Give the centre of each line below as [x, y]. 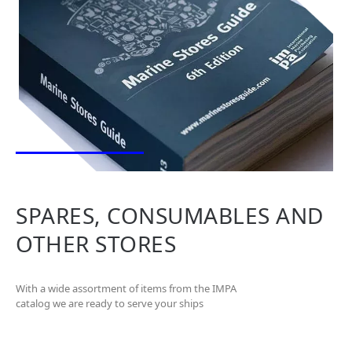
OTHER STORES [96, 243]
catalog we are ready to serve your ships [110, 303]
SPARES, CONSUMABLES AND [170, 215]
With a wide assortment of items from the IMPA [126, 288]
